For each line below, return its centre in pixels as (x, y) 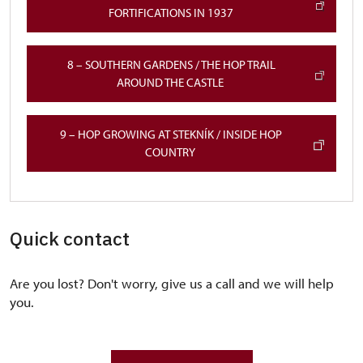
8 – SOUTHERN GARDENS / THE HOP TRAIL (172, 65)
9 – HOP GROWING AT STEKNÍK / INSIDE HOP (171, 135)
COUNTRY (171, 152)
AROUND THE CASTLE (172, 83)
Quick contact (70, 239)
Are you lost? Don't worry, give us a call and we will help (172, 284)
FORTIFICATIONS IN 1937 (172, 13)
